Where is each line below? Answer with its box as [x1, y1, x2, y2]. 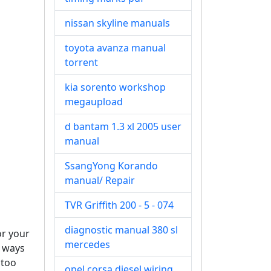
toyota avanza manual [65, 41, 166, 54]
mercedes [65, 238, 110, 251]
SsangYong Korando [65, 159, 158, 172]
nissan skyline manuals [65, 16, 170, 30]
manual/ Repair [65, 174, 135, 187]
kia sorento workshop [65, 80, 166, 94]
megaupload [65, 95, 123, 108]
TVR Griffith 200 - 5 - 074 [65, 198, 174, 212]
